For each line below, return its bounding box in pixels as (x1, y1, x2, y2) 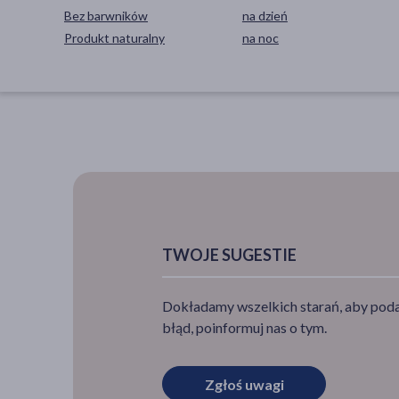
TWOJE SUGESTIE (162, 244, 297, 265)
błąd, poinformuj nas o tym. (162, 318, 327, 336)
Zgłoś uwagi (204, 375, 284, 393)
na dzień (241, 7, 288, 23)
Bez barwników (64, 7, 148, 23)
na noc (241, 29, 279, 45)
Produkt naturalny (64, 29, 165, 45)
